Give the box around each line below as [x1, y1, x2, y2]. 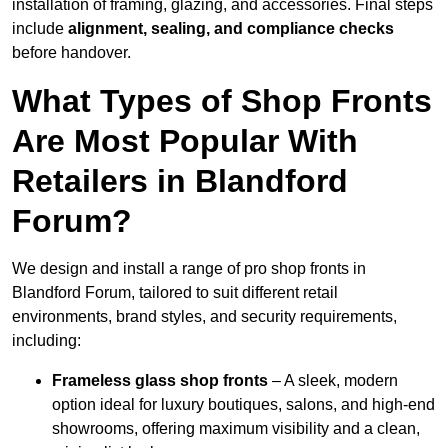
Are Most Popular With [12, 123, 358, 160]
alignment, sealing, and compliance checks [68, 20, 394, 38]
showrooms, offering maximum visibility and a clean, [52, 420, 420, 438]
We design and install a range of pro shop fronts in [12, 260, 366, 278]
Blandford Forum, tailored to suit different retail [12, 284, 338, 302]
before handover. [12, 44, 131, 62]
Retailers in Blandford [12, 163, 348, 200]
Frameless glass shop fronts [52, 372, 268, 390]
